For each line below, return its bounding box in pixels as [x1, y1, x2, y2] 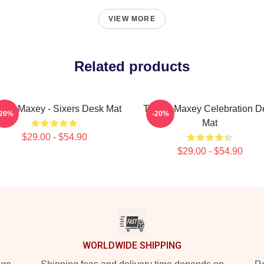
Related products [74, 58, 190, 74]
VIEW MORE [108, 15, 156, 23]
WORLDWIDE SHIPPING [82, 240, 181, 251]
